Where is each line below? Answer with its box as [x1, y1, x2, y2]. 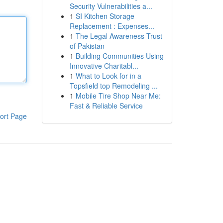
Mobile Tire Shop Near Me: [75, 91, 161, 101]
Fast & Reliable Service [69, 101, 143, 111]
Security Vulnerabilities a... [69, 1, 152, 11]
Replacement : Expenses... [69, 21, 154, 31]
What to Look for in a [75, 71, 141, 81]
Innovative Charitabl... [69, 61, 138, 71]
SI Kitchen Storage [75, 11, 134, 21]
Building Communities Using [75, 51, 164, 61]
